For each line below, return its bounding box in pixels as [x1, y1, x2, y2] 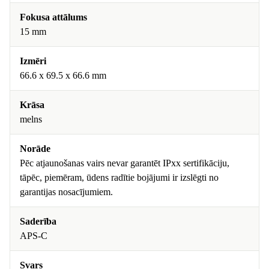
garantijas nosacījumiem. [20, 187, 113, 197]
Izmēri [20, 56, 46, 66]
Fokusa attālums [20, 12, 87, 22]
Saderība [20, 216, 56, 226]
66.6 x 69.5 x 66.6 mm [20, 70, 106, 80]
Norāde [20, 144, 50, 154]
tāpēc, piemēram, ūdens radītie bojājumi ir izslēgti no [20, 172, 219, 183]
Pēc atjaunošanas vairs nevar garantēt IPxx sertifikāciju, [20, 158, 229, 168]
